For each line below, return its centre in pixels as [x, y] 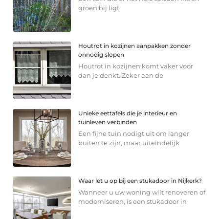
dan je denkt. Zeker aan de [121, 75]
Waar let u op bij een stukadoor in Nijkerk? [140, 180]
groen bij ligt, [100, 8]
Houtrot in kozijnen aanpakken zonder [135, 45]
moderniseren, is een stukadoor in [133, 201]
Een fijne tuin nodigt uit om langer [134, 133]
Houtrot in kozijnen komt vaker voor [136, 66]
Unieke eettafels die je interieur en [128, 113]
